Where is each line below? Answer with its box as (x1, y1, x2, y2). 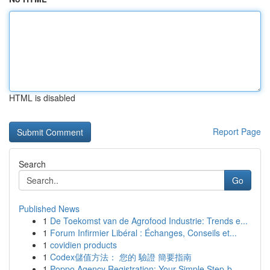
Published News (19, 202, 80, 215)
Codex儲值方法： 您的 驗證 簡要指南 (50, 251, 192, 263)
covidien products (50, 239, 117, 251)
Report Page (213, 125, 261, 137)
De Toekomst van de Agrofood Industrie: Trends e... (50, 215, 248, 227)
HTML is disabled (9, 92, 75, 104)
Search (19, 158, 46, 170)
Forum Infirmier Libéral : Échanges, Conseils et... (50, 227, 237, 239)
